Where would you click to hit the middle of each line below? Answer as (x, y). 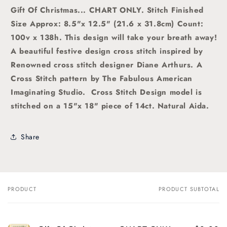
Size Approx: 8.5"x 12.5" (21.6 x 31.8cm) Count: (107, 24)
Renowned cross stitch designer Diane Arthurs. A (107, 65)
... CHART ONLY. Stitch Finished (141, 10)
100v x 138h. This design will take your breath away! (114, 38)
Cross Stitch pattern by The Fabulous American (102, 79)
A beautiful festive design (62, 51)
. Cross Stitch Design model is (142, 92)
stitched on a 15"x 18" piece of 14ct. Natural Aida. (110, 106)
